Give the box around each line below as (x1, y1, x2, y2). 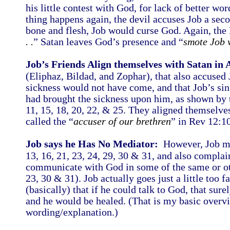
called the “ (26, 116, 73, 127)
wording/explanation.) (26, 206, 123, 218)
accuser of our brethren (73, 116, 171, 127)
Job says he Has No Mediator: (26, 138, 158, 149)
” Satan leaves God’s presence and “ (33, 36, 183, 47)
